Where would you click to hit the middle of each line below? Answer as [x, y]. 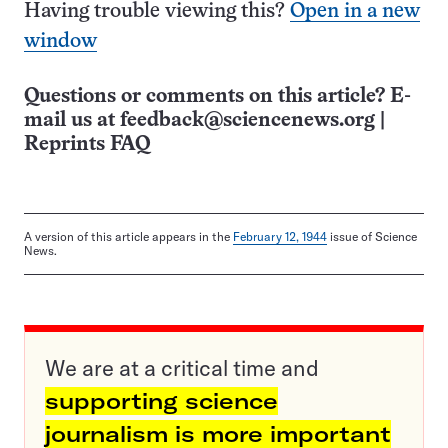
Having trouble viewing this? [157, 12]
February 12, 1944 [280, 237]
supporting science [161, 401]
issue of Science [372, 237]
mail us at [72, 121]
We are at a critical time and [182, 368]
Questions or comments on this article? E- [217, 97]
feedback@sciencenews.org [247, 121]
